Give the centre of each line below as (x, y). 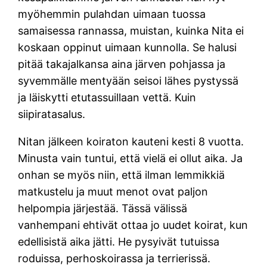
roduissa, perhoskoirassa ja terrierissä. (114, 259)
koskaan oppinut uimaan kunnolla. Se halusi (128, 48)
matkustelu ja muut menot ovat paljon (113, 192)
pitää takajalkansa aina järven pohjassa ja (122, 64)
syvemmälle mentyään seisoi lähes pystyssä (128, 81)
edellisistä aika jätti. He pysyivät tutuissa (119, 242)
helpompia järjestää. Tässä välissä (103, 209)
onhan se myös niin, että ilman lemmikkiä (122, 175)
